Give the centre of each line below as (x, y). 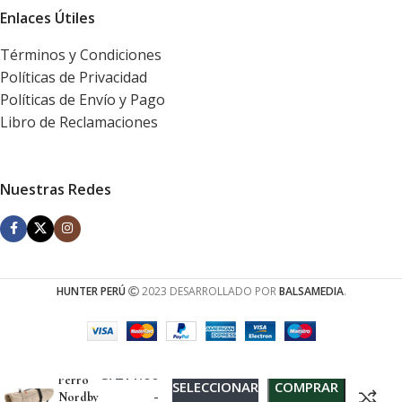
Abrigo (78, 346)
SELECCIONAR (215, 386)
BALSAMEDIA (311, 291)
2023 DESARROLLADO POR (209, 291)
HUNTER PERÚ (91, 291)
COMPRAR (306, 386)
